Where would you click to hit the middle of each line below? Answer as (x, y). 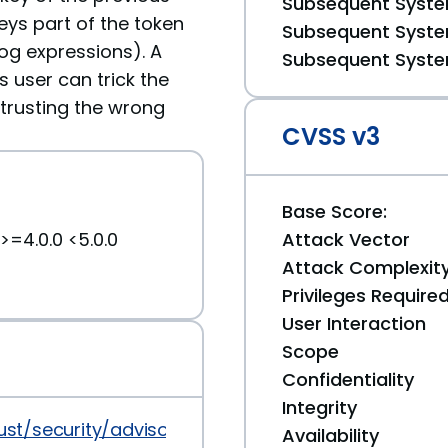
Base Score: (334, 211)
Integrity (319, 407)
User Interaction (354, 323)
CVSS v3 (331, 136)
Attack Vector (346, 239)
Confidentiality (348, 379)
